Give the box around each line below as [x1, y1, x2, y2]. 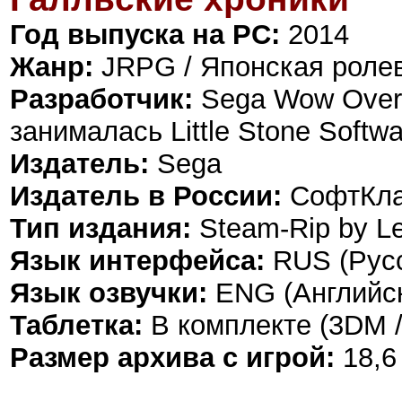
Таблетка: [10, 309, 143, 341]
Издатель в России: [10, 179, 282, 212]
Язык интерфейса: [10, 244, 265, 276]
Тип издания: [10, 212, 191, 244]
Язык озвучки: [10, 276, 207, 309]
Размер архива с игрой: [10, 341, 335, 373]
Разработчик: [10, 83, 193, 115]
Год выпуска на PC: [10, 18, 280, 50]
